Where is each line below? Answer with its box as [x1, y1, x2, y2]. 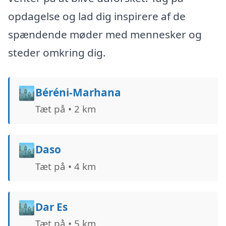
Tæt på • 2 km [35, 102, 96, 116]
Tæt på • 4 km [35, 159, 96, 173]
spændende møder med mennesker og [8, 27, 202, 42]
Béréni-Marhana [35, 85, 121, 100]
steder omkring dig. [8, 45, 106, 60]
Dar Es [35, 199, 68, 214]
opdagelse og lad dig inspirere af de [8, 9, 186, 24]
